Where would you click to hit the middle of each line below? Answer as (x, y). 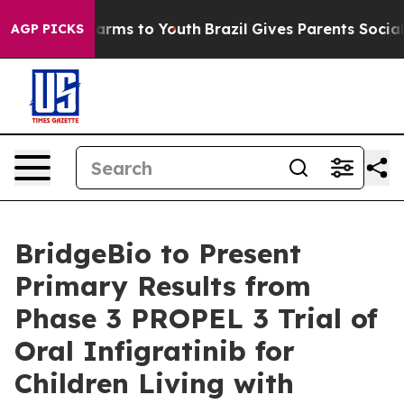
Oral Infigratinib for (155, 351)
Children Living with (154, 383)
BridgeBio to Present (158, 253)
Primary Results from (163, 286)
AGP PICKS (47, 29)
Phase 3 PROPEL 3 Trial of (196, 318)
